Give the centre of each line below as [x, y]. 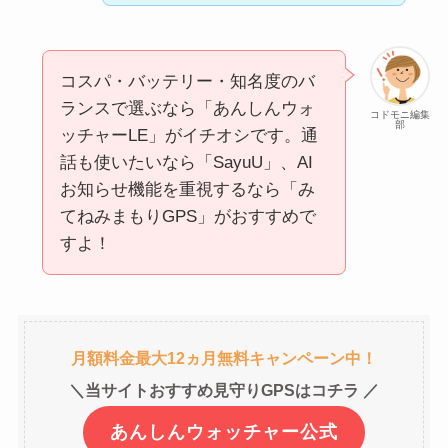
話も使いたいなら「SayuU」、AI [186, 163]
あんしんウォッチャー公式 [224, 432]
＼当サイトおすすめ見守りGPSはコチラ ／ [224, 389]
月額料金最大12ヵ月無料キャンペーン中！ [224, 357]
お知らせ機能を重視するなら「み [187, 190]
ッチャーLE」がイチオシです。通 [188, 136]
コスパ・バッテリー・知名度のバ [187, 82]
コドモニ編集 [400, 115]
